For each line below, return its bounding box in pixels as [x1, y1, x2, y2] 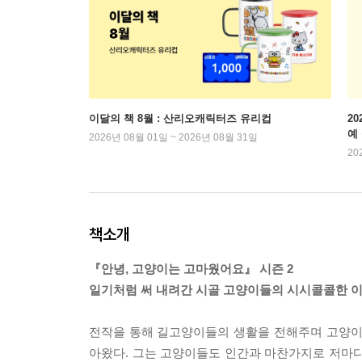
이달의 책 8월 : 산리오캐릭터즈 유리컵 [89, 112, 271, 125]
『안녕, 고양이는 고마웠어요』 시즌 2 [89, 262, 293, 276]
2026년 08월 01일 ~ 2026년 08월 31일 [89, 132, 258, 144]
